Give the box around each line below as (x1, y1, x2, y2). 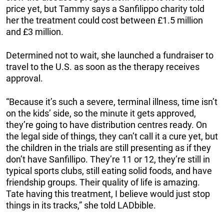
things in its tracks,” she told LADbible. (6, 199, 156, 210)
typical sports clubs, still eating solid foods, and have (6, 165, 212, 176)
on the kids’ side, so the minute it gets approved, (6, 107, 196, 118)
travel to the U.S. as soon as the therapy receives (6, 61, 199, 72)
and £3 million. (6, 26, 63, 37)
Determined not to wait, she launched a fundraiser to (6, 49, 213, 60)
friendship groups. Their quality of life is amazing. (6, 176, 200, 187)
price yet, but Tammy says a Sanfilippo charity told (6, 3, 204, 14)
